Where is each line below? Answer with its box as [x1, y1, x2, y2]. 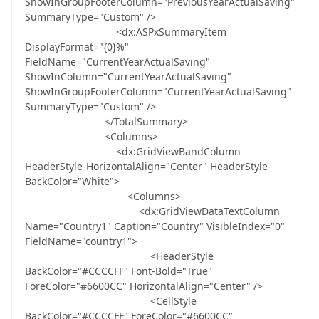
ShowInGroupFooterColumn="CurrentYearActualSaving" [25, 85, 291, 98]
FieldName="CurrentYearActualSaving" [25, 55, 210, 68]
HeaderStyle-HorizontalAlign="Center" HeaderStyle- [25, 159, 271, 173]
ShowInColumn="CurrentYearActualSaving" [25, 70, 231, 83]
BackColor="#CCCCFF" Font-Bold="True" [25, 264, 212, 278]
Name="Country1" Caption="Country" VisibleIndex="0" [25, 219, 285, 233]
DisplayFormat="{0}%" [25, 40, 129, 53]
